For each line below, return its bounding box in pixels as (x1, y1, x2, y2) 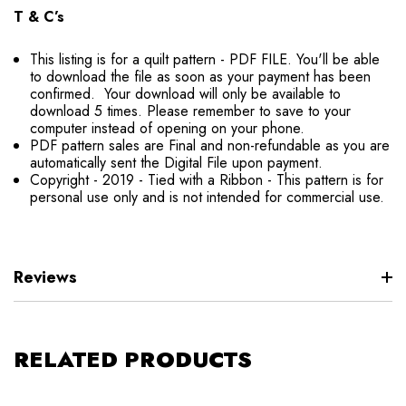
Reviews (14, 265, 77, 289)
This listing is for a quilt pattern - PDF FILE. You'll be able (30, 48, 381, 70)
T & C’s (14, 5, 64, 27)
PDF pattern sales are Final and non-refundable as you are (30, 134, 391, 156)
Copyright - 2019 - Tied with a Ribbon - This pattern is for (30, 169, 384, 190)
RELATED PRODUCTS (14, 343, 252, 375)
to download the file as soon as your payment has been (30, 65, 372, 87)
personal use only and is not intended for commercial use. (30, 186, 385, 208)
